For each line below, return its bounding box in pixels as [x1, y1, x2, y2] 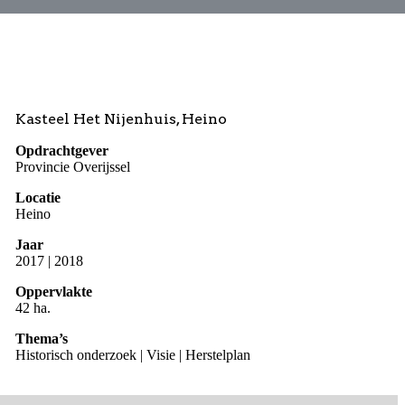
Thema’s [15, 331, 69, 347]
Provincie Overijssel [15, 159, 131, 175]
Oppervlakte [15, 284, 93, 300]
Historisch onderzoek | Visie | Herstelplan [15, 347, 251, 363]
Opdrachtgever [15, 143, 109, 159]
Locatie [15, 190, 61, 206]
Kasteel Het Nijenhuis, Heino [15, 110, 228, 128]
